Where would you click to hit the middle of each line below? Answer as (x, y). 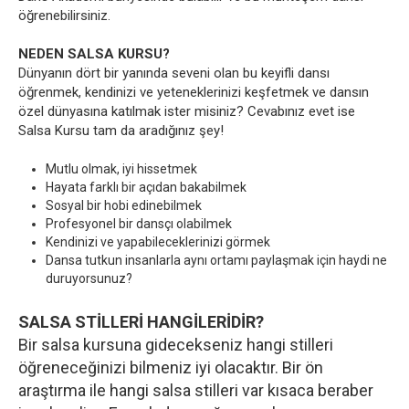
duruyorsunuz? (89, 279)
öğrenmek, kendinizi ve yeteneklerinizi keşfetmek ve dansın (194, 93)
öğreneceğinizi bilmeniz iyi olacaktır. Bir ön (171, 368)
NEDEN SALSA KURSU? (94, 54)
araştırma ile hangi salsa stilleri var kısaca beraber (196, 391)
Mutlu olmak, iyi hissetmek (121, 169)
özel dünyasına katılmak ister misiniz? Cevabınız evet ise (187, 112)
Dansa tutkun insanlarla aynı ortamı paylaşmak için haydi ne (216, 261)
